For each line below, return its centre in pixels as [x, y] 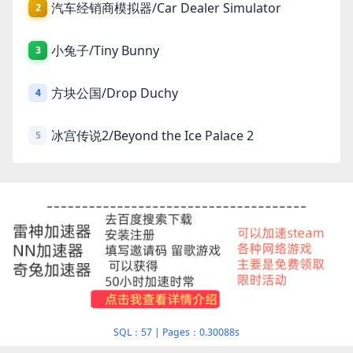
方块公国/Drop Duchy [114, 93]
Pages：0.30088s [201, 333]
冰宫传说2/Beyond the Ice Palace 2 [152, 135]
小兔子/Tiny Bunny [105, 50]
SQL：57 [133, 333]
